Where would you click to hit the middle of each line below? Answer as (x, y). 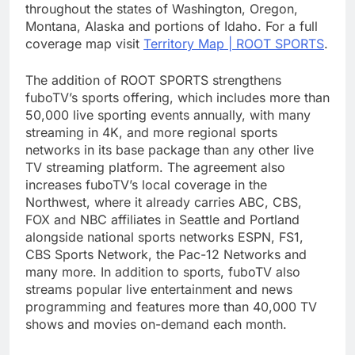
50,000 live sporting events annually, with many (168, 115)
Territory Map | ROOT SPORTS (234, 43)
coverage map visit (84, 43)
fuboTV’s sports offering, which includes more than (177, 97)
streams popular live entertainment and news (159, 289)
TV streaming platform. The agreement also (155, 167)
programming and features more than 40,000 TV (171, 306)
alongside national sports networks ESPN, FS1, (164, 237)
